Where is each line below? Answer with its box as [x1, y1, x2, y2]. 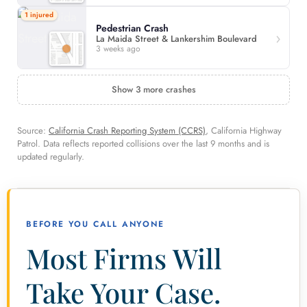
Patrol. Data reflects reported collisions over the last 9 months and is [17, 137, 269, 151]
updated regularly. [17, 150, 84, 164]
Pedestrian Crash [96, 21, 169, 35]
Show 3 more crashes [111, 83, 196, 97]
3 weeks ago [96, 42, 140, 55]
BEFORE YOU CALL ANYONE [26, 218, 164, 231]
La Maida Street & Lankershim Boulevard [96, 32, 257, 45]
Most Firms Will [26, 240, 222, 277]
